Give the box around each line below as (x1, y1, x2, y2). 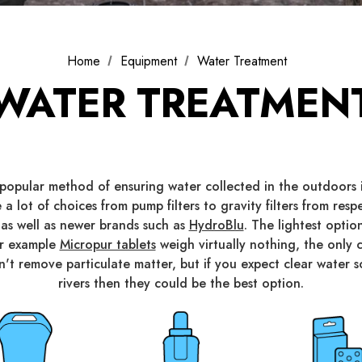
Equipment (120, 51, 177, 70)
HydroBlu (188, 216, 244, 234)
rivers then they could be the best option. (58, 274, 304, 293)
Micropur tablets (59, 235, 156, 254)
